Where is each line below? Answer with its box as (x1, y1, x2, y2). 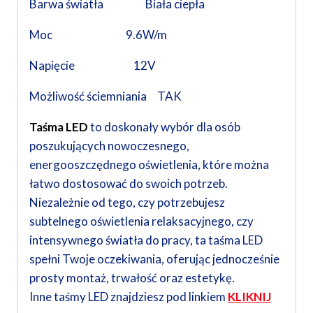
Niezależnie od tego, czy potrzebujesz (29, 195, 225, 210)
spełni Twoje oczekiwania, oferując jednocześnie (29, 252, 279, 267)
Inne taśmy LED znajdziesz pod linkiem (29, 289, 228, 305)
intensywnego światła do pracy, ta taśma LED (29, 233, 263, 248)
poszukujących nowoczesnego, (29, 138, 189, 154)
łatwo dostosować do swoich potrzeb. (29, 176, 228, 191)
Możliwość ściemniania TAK (29, 89, 182, 104)
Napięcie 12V (29, 58, 156, 73)
